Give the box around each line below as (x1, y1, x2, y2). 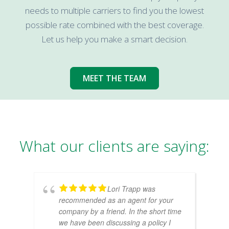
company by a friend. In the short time (59, 205, 181, 216)
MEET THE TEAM (83, 72, 146, 84)
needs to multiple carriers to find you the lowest (25, 4, 204, 16)
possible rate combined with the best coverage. (25, 18, 204, 31)
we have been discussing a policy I (59, 217, 171, 227)
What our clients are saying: (19, 135, 210, 156)
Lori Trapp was (107, 183, 155, 194)
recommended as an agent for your (59, 194, 173, 205)
